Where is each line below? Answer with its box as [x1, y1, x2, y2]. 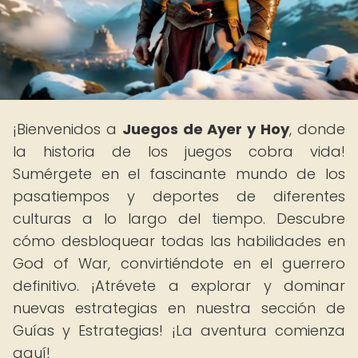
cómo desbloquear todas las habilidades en [13, 231, 345, 251]
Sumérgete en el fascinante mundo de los [13, 164, 345, 184]
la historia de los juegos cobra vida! [13, 141, 345, 161]
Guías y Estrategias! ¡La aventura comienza [13, 320, 345, 340]
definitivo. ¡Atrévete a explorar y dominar [13, 276, 345, 296]
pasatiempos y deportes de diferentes [13, 186, 345, 206]
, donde [289, 119, 346, 139]
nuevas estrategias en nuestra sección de [13, 298, 345, 318]
